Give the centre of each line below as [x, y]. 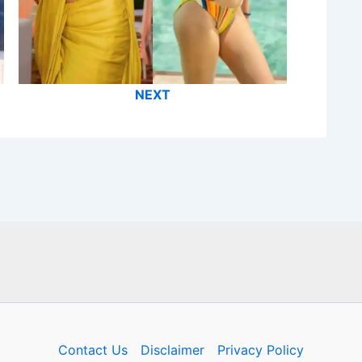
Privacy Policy [260, 350]
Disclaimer [172, 350]
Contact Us [93, 350]
